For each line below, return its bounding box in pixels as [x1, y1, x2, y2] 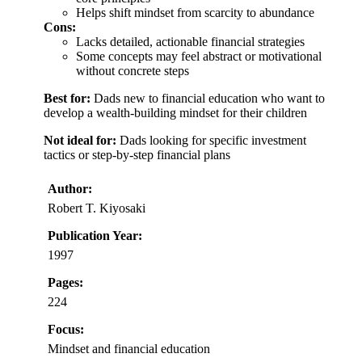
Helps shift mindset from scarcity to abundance [76, 5, 314, 19]
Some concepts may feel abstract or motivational [76, 48, 322, 63]
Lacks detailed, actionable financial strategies [76, 34, 305, 48]
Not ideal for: [44, 133, 116, 147]
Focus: [48, 322, 84, 336]
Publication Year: [48, 228, 142, 242]
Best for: [44, 90, 90, 105]
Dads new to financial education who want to [90, 90, 325, 105]
